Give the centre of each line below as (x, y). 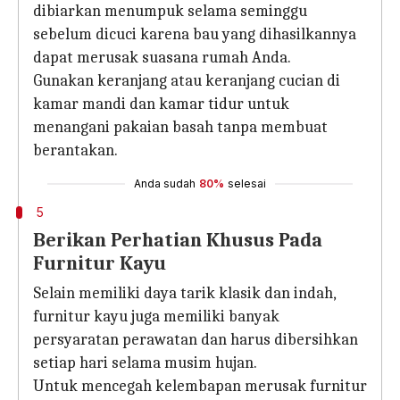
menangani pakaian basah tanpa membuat (180, 127)
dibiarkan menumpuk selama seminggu (170, 11)
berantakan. (75, 150)
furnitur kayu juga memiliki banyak (156, 317)
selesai (247, 183)
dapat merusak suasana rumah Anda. (162, 58)
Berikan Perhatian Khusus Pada (178, 240)
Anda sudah (165, 183)
